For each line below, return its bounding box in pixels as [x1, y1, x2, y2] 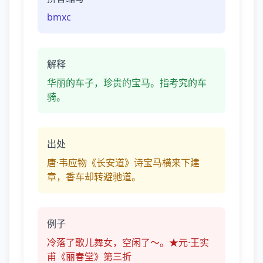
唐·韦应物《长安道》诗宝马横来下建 [47, 156, 200, 169]
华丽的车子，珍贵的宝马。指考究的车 [47, 76, 207, 89]
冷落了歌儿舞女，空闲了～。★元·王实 [47, 236, 209, 249]
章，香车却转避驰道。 [47, 170, 141, 183]
